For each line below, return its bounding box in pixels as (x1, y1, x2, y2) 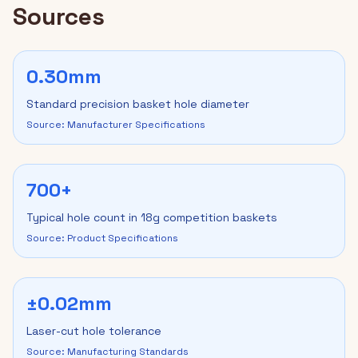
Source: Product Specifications (26, 232, 178, 245)
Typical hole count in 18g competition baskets (26, 210, 277, 225)
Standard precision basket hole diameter (26, 97, 249, 111)
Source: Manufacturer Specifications (26, 118, 205, 131)
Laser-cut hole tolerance (26, 324, 161, 338)
